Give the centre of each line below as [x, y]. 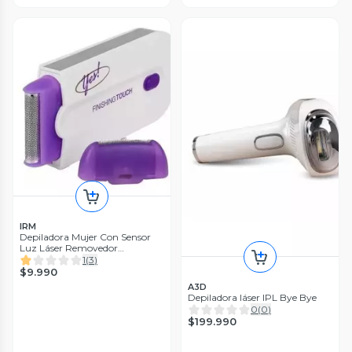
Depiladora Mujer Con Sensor [85, 237]
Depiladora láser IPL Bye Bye [252, 297]
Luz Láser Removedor [69, 248]
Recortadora [48, 259]
